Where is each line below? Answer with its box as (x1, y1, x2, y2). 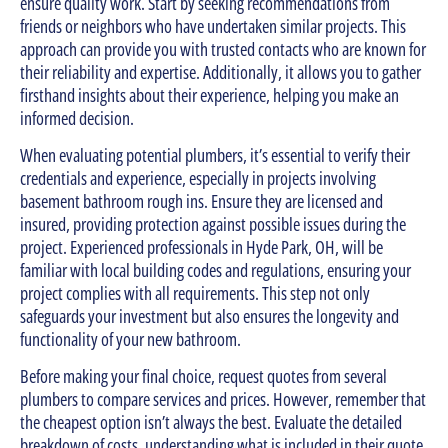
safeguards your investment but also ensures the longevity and (20, 304, 399, 329)
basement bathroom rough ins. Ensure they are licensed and (20, 189, 383, 214)
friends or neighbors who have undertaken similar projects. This (20, 13, 406, 38)
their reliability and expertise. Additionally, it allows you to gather (20, 59, 421, 84)
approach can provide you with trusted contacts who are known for (20, 36, 426, 61)
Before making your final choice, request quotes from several (20, 364, 387, 389)
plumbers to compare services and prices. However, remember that (20, 387, 426, 412)
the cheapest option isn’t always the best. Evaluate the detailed (20, 410, 402, 435)
